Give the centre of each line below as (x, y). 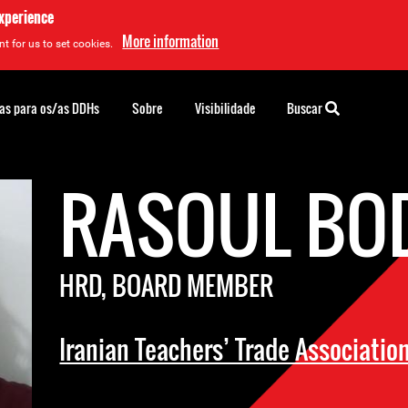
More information (171, 41)
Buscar (306, 108)
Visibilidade (225, 108)
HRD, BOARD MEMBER (167, 286)
